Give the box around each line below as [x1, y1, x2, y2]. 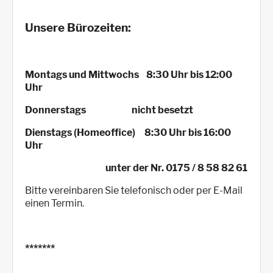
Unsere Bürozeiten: [25, 20, 131, 35]
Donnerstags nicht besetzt [25, 104, 193, 116]
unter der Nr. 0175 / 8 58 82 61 [25, 162, 247, 174]
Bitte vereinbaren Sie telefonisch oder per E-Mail [25, 185, 243, 197]
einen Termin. [25, 197, 84, 210]
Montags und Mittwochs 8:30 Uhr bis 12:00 [25, 69, 232, 81]
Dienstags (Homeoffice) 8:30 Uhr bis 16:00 [25, 127, 231, 139]
